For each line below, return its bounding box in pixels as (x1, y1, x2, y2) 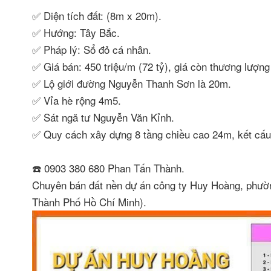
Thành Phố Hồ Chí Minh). (32, 194, 149, 209)
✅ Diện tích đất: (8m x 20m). (32, 8, 165, 23)
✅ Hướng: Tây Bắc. (32, 25, 123, 40)
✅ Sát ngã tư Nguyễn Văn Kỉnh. (32, 109, 177, 125)
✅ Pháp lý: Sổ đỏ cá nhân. (32, 42, 154, 57)
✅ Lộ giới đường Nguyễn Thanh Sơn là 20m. (32, 76, 234, 91)
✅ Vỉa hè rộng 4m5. (32, 93, 124, 108)
